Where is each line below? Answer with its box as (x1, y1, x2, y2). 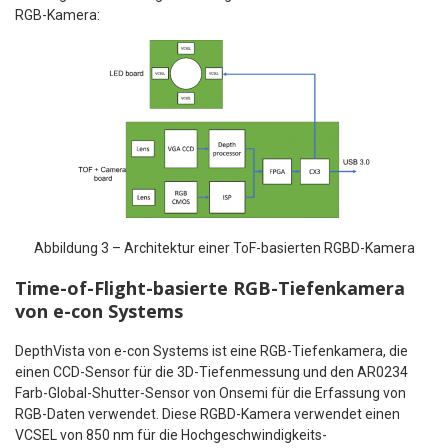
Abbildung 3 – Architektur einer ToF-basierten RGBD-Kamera (33, 239, 415, 256)
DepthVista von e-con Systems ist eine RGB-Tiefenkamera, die (15, 342, 408, 359)
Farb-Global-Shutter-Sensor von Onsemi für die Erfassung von (15, 384, 406, 401)
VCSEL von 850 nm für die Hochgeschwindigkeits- (15, 426, 327, 443)
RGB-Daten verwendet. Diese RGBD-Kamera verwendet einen (15, 405, 400, 422)
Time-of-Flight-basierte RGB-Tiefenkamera (15, 275, 405, 300)
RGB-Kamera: (15, 6, 100, 23)
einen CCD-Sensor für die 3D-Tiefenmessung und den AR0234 (15, 363, 408, 380)
